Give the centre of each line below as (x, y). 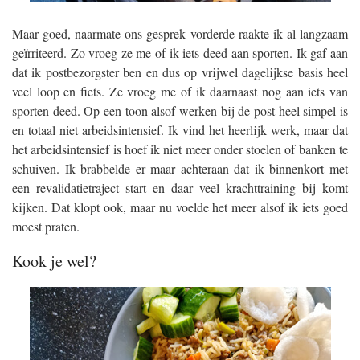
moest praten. (46, 226)
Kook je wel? (54, 261)
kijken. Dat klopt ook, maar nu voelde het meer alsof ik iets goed (180, 207)
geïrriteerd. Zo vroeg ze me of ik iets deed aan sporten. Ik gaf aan (180, 52)
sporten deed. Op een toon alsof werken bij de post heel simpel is (180, 110)
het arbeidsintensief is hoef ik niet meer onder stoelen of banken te (180, 149)
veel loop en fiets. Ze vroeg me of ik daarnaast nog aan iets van (180, 91)
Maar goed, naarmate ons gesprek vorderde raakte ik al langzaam (180, 33)
